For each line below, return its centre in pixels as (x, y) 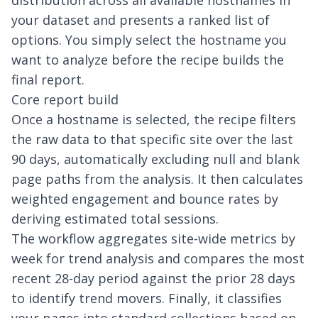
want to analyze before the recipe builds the (148, 60)
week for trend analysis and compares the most (158, 258)
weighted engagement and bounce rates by (145, 199)
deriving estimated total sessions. (115, 219)
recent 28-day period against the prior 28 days (153, 278)
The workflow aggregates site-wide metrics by (153, 238)
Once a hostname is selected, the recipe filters (154, 119)
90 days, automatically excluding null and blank (155, 159)
